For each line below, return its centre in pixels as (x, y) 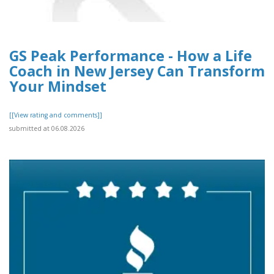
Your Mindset (58, 87)
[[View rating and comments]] (56, 115)
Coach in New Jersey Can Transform (137, 71)
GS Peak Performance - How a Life (131, 56)
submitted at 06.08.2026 (47, 129)
